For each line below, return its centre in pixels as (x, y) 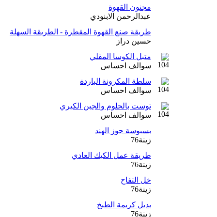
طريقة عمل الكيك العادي (111, 155)
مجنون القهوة (130, 7)
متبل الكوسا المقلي (120, 56)
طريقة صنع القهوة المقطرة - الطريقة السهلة (80, 32)
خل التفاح (136, 180)
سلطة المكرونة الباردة (116, 81)
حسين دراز (134, 41)
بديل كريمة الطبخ (124, 205)
